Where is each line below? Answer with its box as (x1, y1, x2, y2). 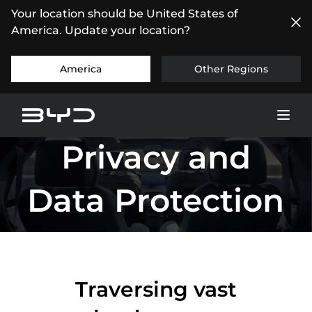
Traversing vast (75, 276, 237, 302)
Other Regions (194, 63, 268, 75)
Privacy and (61, 137, 251, 176)
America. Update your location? (11, 24, 190, 37)
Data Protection (27, 180, 285, 219)
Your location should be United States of (11, 7, 238, 20)
